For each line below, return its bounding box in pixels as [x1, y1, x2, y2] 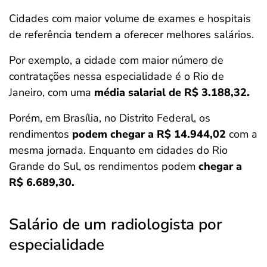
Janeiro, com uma [9, 85, 94, 100]
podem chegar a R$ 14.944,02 [72, 127, 226, 141]
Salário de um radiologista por [9, 214, 222, 235]
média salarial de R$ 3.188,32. [94, 85, 253, 100]
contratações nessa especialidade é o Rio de [9, 69, 224, 83]
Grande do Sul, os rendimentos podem [9, 159, 198, 173]
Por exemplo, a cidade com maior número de [9, 53, 223, 67]
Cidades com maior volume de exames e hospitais [9, 11, 251, 26]
